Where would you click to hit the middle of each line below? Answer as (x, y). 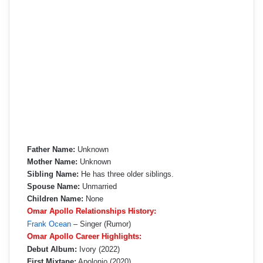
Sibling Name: (53, 174)
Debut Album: (52, 249)
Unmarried (98, 186)
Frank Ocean (49, 224)
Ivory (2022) (98, 249)
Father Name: (51, 149)
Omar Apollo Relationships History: (92, 211)
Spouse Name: (53, 186)
